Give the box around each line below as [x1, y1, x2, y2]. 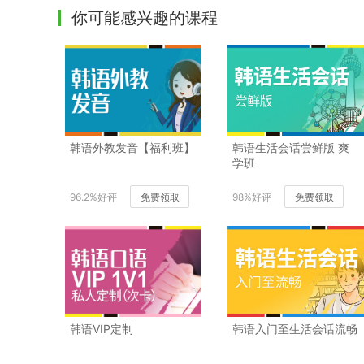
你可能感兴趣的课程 [71, 7, 218, 28]
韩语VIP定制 [70, 321, 133, 336]
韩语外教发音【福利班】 [70, 140, 195, 154]
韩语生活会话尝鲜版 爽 [232, 140, 349, 154]
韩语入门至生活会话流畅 [232, 321, 357, 336]
